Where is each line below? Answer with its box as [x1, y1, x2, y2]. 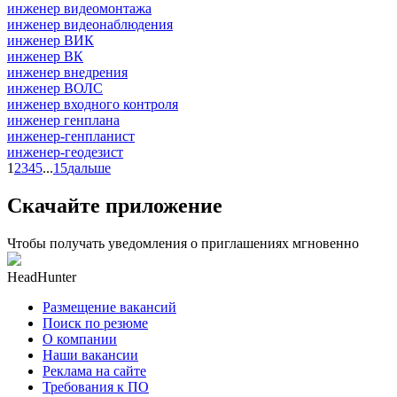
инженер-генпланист [7, 128, 135, 144]
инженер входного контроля [7, 96, 178, 112]
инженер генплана [7, 112, 120, 128]
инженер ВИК [7, 32, 94, 48]
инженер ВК [7, 48, 83, 64]
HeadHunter [7, 269, 76, 284]
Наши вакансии [43, 346, 138, 362]
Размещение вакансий [43, 299, 176, 315]
